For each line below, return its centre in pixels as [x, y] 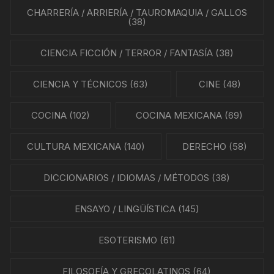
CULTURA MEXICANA [74, 147]
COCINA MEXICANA [179, 116]
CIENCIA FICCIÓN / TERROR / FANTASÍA [126, 53]
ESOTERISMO [128, 240]
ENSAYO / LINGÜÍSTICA [125, 209]
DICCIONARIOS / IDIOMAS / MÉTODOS [127, 178]
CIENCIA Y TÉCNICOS [80, 84]
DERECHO [205, 147]
